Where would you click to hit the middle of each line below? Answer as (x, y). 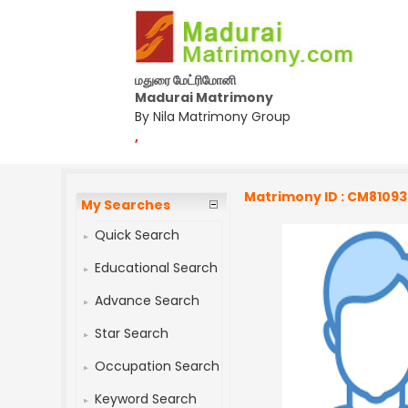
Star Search (132, 333)
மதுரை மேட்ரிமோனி (185, 80)
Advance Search (148, 301)
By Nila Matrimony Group (213, 117)
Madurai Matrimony (204, 97)
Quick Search (138, 235)
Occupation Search (158, 366)
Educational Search (157, 268)
